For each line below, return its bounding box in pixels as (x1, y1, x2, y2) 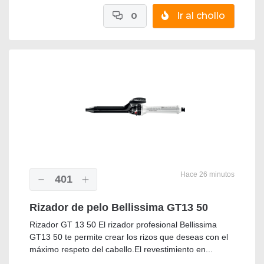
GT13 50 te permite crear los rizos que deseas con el (29, 232, 228, 242)
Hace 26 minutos (179, 170, 235, 179)
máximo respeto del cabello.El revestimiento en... (29, 245, 213, 255)
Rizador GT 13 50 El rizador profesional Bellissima (29, 220, 217, 230)
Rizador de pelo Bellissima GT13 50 (29, 202, 208, 214)
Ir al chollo (174, 10, 225, 22)
